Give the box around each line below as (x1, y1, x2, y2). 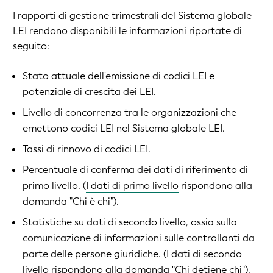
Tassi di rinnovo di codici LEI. (23, 143, 151, 156)
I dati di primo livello (86, 179, 179, 193)
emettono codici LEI (23, 122, 114, 135)
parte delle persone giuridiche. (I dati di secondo (23, 247, 242, 261)
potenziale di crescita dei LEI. (23, 85, 156, 99)
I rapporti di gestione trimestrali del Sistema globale (13, 9, 252, 23)
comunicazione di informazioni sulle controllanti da (23, 232, 255, 245)
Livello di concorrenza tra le (23, 106, 151, 119)
